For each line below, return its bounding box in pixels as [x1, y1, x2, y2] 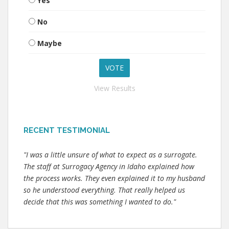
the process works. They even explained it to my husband [24, 173, 205, 183]
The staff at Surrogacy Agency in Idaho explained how [24, 162, 194, 171]
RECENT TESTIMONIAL [24, 126, 110, 135]
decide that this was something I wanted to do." [24, 197, 176, 207]
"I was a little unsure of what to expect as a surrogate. [24, 150, 197, 159]
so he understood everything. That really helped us [24, 185, 185, 195]
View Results [94, 83, 135, 93]
